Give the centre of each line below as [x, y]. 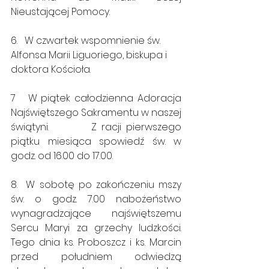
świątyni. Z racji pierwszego [96, 127]
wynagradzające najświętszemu [96, 213]
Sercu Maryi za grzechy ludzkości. [96, 228]
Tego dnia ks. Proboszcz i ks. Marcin [96, 242]
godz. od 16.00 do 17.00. [62, 156]
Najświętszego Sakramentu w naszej [96, 113]
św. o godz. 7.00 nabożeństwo [96, 199]
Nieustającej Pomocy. [63, 12]
